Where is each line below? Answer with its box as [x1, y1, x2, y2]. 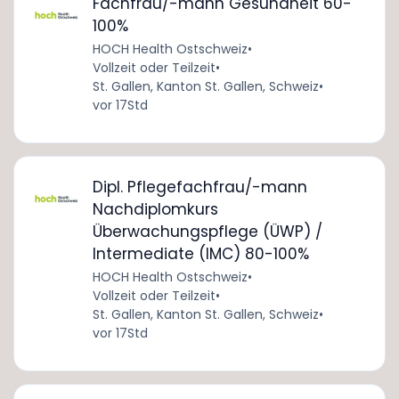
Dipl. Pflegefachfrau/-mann [92, 175, 307, 198]
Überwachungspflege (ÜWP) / [92, 220, 322, 242]
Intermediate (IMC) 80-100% [92, 242, 309, 265]
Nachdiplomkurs [92, 198, 218, 220]
